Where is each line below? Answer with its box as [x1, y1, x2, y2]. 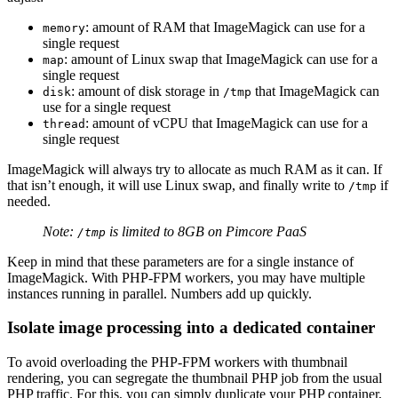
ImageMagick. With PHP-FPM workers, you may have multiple [7, 269, 365, 285]
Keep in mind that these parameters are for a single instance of [7, 253, 354, 269]
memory [43, 20, 85, 35]
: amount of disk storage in [71, 83, 223, 99]
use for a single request [43, 99, 171, 115]
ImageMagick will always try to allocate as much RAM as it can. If [7, 161, 382, 177]
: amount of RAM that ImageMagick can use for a [85, 19, 365, 35]
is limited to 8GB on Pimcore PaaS [106, 223, 306, 239]
